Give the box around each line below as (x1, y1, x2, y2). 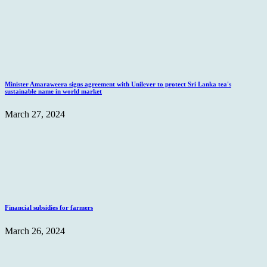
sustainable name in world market (5, 87, 102, 95)
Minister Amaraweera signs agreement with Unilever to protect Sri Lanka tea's (5, 80, 231, 88)
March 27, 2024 (5, 109, 65, 120)
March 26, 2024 (5, 226, 65, 237)
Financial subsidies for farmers (5, 204, 93, 212)
